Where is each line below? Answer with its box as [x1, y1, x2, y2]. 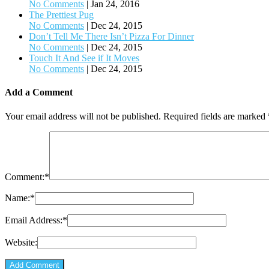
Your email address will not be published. [5, 110, 161, 121]
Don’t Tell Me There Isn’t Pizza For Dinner [29, 31, 194, 42]
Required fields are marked [161, 110, 268, 121]
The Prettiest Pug [29, 10, 94, 20]
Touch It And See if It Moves [29, 53, 139, 64]
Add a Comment [5, 87, 73, 98]
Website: [5, 237, 37, 247]
